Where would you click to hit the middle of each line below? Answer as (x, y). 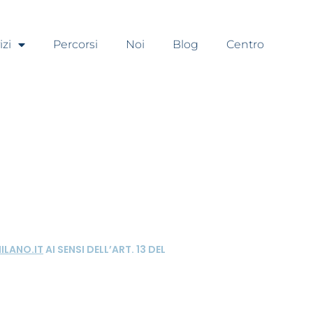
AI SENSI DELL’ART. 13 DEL (104, 249)
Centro (245, 44)
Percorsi (75, 44)
